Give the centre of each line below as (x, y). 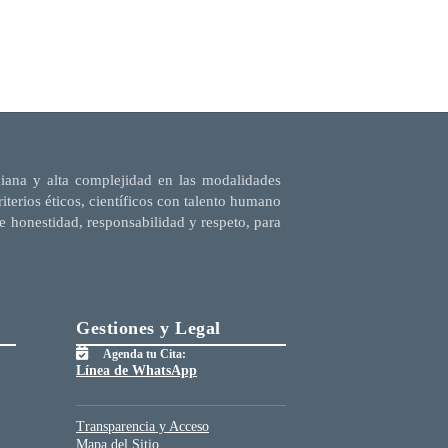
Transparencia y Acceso (142, 427)
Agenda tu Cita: (144, 354)
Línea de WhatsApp (136, 371)
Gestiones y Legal (148, 328)
